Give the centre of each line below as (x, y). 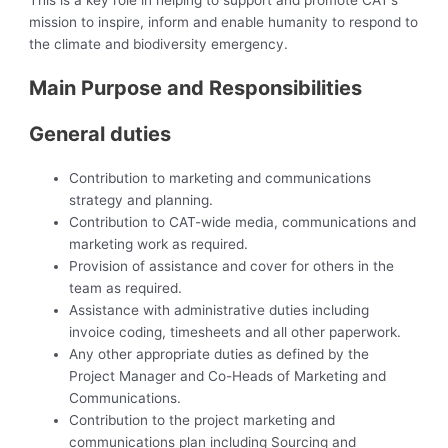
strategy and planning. (141, 200)
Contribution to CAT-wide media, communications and (243, 222)
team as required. (126, 288)
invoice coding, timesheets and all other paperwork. (235, 332)
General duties (100, 134)
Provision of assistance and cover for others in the (232, 266)
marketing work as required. (159, 244)
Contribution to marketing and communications (220, 178)
